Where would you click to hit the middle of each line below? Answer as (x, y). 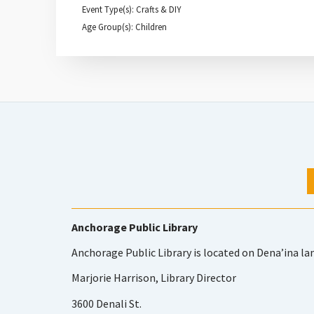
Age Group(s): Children (124, 27)
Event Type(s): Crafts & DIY (131, 9)
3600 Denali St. (107, 303)
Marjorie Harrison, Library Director (154, 278)
